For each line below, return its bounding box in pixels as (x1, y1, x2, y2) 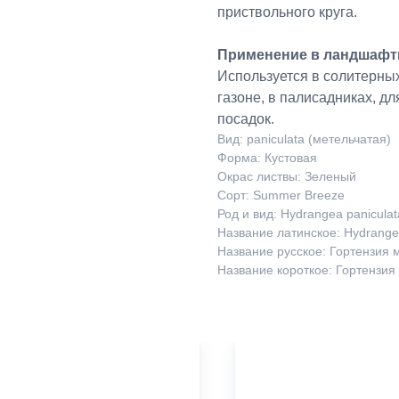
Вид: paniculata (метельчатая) (217, 131, 391, 146)
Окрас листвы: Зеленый (217, 168, 356, 183)
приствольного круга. (217, 4, 357, 20)
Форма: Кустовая (217, 150, 317, 165)
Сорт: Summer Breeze (217, 187, 345, 202)
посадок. (217, 110, 274, 126)
